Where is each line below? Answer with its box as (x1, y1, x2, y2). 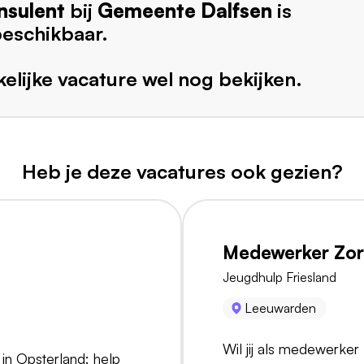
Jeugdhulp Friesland (223, 269, 336, 286)
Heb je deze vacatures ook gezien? (21, 159, 343, 184)
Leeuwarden (245, 300, 317, 317)
